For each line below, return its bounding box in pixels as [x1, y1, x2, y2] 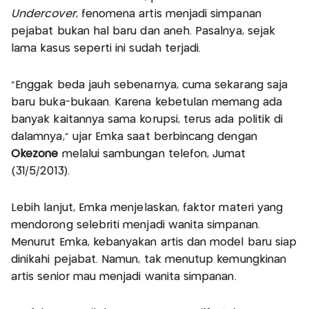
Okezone [11, 148, 62, 159]
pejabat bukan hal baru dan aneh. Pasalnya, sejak [11, 26, 276, 37]
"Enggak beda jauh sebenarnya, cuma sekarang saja [11, 79, 288, 90]
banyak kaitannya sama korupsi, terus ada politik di [11, 114, 283, 125]
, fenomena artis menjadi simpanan [75, 8, 261, 19]
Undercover [11, 8, 76, 19]
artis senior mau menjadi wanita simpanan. [11, 271, 237, 282]
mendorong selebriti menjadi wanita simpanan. [11, 219, 260, 230]
